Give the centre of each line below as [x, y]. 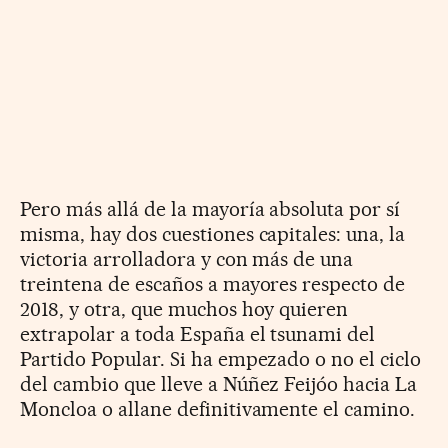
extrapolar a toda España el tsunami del [198, 333]
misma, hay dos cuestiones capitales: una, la [213, 233]
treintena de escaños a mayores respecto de [213, 283]
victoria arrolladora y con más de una [187, 258]
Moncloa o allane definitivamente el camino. [218, 408]
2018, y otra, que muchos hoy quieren [184, 308]
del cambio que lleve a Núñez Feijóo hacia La [219, 383]
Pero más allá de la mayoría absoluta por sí [210, 208]
